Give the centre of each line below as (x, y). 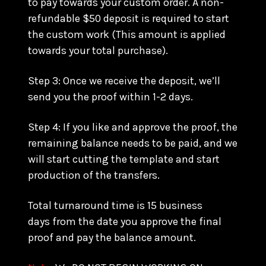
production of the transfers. (94, 175)
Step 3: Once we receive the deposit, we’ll (124, 81)
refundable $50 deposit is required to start (129, 18)
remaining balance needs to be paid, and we (133, 143)
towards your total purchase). (98, 50)
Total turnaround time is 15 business (115, 205)
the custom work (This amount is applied (127, 34)
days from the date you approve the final (125, 221)
